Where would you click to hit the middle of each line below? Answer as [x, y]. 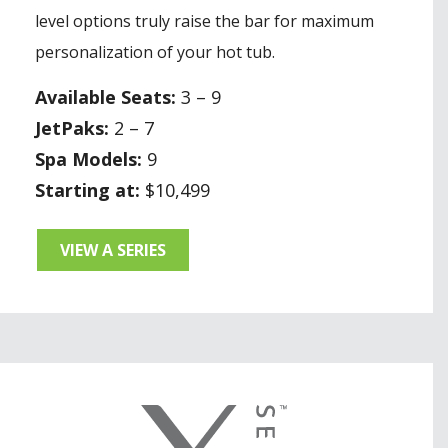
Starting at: [87, 189]
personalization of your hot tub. [155, 51]
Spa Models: [88, 158]
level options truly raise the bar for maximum [204, 20]
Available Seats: [105, 96]
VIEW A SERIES [113, 249]
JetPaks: [72, 127]
